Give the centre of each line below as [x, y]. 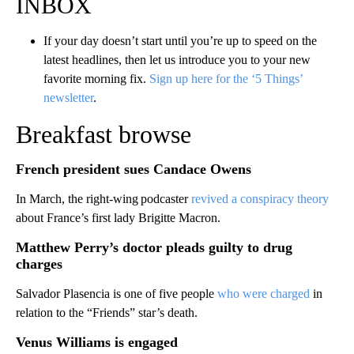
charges [39, 264]
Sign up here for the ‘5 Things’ [226, 78]
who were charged [264, 293]
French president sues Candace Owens [134, 169]
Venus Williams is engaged [97, 342]
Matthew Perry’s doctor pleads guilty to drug [154, 247]
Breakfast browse [104, 134]
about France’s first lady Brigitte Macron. [118, 217]
